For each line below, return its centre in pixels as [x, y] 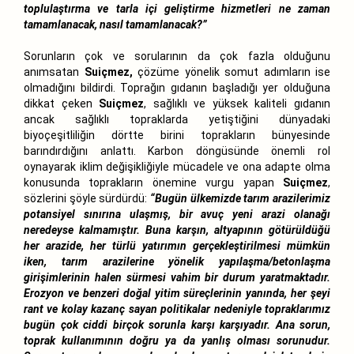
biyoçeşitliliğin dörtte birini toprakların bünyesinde [177, 135]
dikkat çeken [62, 103]
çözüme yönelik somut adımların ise [231, 72]
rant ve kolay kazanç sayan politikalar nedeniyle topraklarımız [177, 309]
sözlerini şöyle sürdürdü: [87, 198]
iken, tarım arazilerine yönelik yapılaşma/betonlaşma [177, 261]
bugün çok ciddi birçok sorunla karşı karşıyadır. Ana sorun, [177, 324]
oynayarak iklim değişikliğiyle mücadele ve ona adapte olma [177, 166]
